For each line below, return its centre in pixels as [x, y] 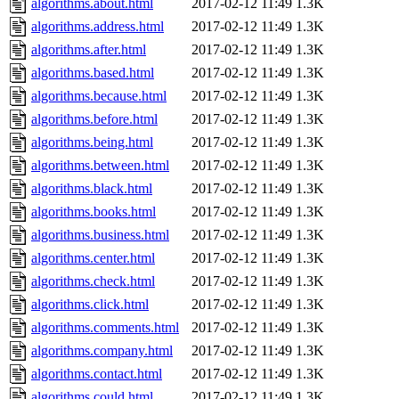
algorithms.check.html [93, 281]
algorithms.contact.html [97, 374]
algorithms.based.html [93, 73]
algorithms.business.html [100, 235]
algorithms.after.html [89, 50]
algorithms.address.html [98, 27]
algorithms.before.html [94, 119]
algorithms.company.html [102, 351]
